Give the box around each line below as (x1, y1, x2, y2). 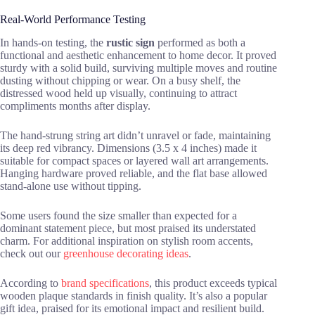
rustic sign (106, 36, 155, 49)
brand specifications (61, 276, 149, 289)
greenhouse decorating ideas (63, 247, 188, 259)
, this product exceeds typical (149, 276, 277, 289)
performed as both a (155, 36, 245, 49)
